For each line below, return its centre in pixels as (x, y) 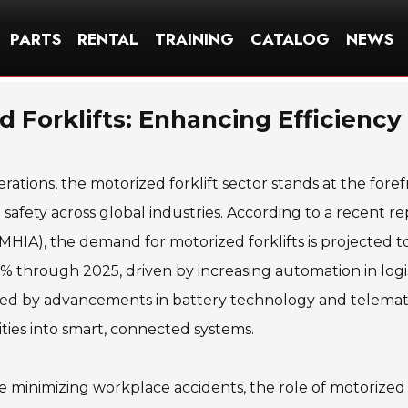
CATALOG (290, 39)
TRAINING (194, 39)
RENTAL (108, 39)
